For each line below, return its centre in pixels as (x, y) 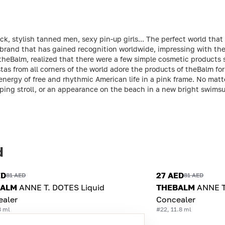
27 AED (170, 175)
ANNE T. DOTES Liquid (62, 187)
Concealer (176, 199)
